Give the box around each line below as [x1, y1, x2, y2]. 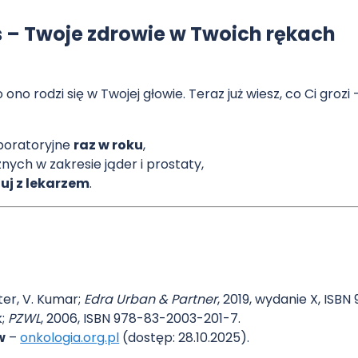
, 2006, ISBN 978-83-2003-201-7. [41, 308, 241, 328]
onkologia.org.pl [20, 328, 120, 347]
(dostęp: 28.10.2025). [119, 328, 250, 347]
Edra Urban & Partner [84, 289, 218, 308]
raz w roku [74, 135, 144, 154]
